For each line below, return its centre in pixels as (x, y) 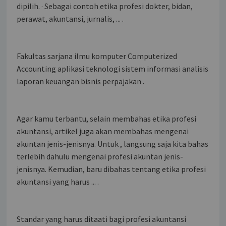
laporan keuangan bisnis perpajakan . (81, 81)
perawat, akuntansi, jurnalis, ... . (70, 18)
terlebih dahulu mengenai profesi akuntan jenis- (100, 156)
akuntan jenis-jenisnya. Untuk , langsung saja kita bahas (113, 144)
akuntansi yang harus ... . (58, 181)
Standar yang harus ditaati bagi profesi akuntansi (102, 219)
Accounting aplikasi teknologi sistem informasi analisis (113, 68)
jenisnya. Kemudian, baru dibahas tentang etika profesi (111, 169)
